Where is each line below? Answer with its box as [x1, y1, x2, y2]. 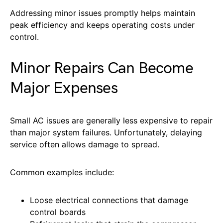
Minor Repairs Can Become [10, 58, 193, 78]
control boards [30, 207, 86, 217]
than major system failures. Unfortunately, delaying [10, 127, 202, 137]
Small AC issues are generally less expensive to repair [10, 115, 213, 125]
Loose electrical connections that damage [30, 195, 188, 205]
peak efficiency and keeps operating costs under [10, 19, 195, 30]
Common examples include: [10, 167, 114, 177]
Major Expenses [10, 78, 117, 98]
